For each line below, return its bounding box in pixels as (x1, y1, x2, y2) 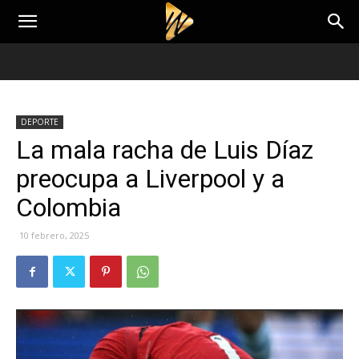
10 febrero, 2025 (19, 229, 89, 241)
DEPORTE (21, 116, 58, 127)
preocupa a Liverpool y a (16, 163, 284, 194)
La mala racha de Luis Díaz (16, 135, 313, 165)
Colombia (16, 192, 121, 223)
